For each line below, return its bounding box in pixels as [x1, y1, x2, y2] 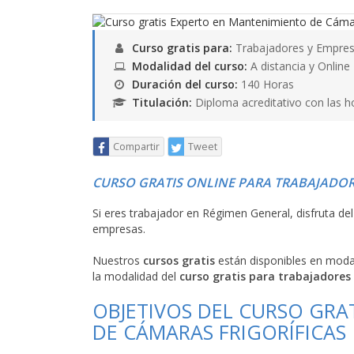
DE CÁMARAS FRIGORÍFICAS [92, 318, 346, 345]
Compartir [113, 140, 160, 153]
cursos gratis [143, 253, 215, 268]
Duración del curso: [132, 77, 241, 92]
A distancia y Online [247, 58, 350, 73]
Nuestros [92, 253, 143, 268]
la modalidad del [92, 269, 179, 284]
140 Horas [241, 77, 294, 92]
